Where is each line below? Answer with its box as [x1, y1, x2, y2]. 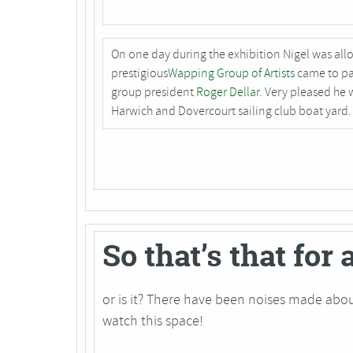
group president [111, 84, 196, 101]
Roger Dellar [196, 84, 259, 101]
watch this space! [102, 312, 203, 330]
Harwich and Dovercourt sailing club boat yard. [111, 103, 351, 120]
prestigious [111, 65, 168, 82]
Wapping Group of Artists [168, 65, 295, 82]
